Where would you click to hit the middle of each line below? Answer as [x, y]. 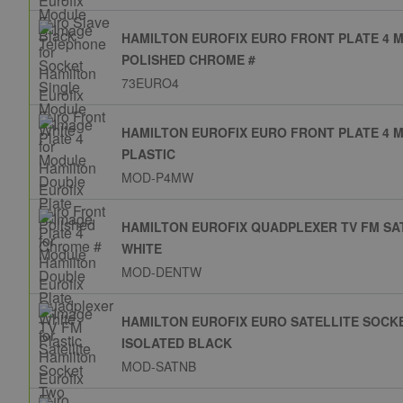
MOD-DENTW [161, 272]
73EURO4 [150, 83]
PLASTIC [148, 154]
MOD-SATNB [159, 367]
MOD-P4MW [157, 178]
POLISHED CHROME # [188, 60]
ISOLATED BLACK [177, 343]
